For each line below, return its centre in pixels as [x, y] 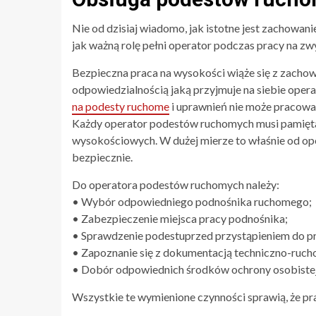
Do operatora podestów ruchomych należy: [176, 184]
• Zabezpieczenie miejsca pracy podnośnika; [180, 218]
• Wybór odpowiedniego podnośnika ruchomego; [192, 201]
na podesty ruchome [121, 106]
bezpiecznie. [102, 157]
